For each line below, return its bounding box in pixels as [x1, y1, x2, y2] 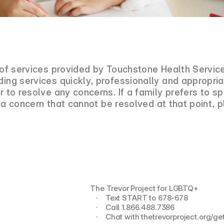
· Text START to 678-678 [95, 193, 188, 202]
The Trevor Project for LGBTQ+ [90, 183, 198, 193]
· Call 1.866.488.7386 [95, 202, 175, 212]
